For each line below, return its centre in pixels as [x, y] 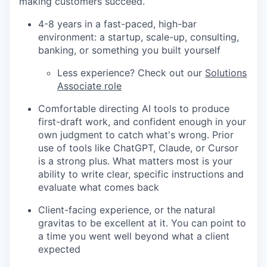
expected [59, 249]
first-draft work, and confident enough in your [142, 121]
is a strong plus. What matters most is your [135, 161]
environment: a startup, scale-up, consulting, [139, 37]
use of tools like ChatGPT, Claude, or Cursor [138, 148]
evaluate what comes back [99, 187]
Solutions [226, 72]
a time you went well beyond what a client [134, 236]
